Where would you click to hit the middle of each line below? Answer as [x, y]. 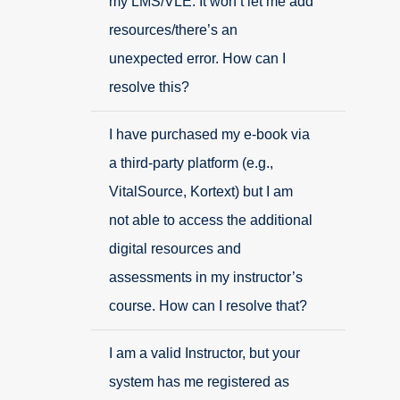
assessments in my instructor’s [206, 277]
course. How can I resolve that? [208, 306]
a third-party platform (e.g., [191, 163]
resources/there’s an [173, 30]
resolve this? [149, 87]
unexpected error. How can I [197, 58]
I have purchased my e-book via [209, 134]
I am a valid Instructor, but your [204, 353]
